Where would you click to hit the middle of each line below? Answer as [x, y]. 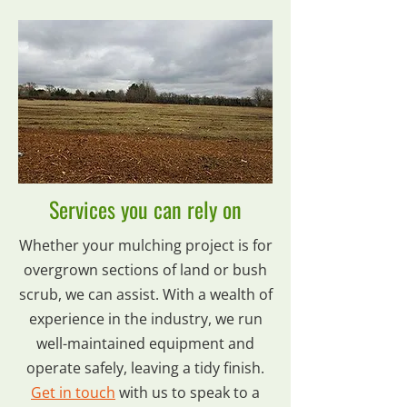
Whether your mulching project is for [145, 245]
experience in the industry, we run [145, 319]
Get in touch [73, 392]
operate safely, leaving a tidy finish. [145, 368]
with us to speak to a [188, 392]
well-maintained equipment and [145, 343]
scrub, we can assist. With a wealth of [145, 294]
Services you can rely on [145, 209]
